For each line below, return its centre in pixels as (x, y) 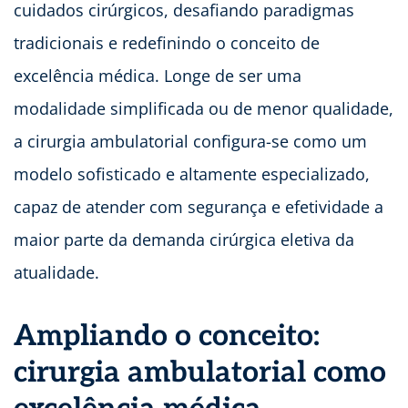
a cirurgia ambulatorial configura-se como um (190, 142)
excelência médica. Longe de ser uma (158, 76)
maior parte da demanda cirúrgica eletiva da (184, 240)
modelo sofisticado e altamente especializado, (192, 174)
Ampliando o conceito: (167, 337)
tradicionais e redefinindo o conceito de (167, 43)
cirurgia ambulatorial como (200, 373)
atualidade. (56, 273)
